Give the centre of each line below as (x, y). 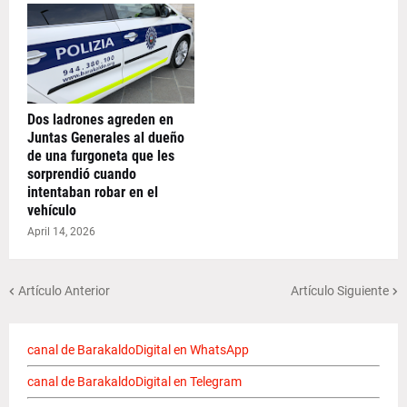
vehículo (52, 210)
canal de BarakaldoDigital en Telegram (134, 382)
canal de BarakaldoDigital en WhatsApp (138, 350)
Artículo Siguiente (340, 290)
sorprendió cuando (82, 174)
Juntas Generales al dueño (106, 138)
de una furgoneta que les (101, 156)
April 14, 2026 (61, 232)
